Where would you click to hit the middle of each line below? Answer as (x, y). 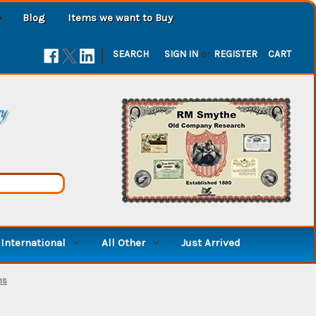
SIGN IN (182, 54)
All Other (123, 242)
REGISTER (236, 54)
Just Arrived (211, 242)
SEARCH (131, 54)
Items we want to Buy (120, 17)
